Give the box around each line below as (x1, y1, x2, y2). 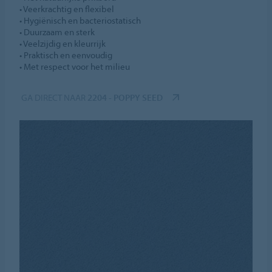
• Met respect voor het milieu (19, 61, 131, 73)
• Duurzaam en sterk (19, 26, 95, 38)
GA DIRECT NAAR (21, 92, 88, 104)
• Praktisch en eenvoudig (19, 49, 113, 61)
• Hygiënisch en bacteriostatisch (19, 15, 141, 27)
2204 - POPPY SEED (87, 92, 163, 104)
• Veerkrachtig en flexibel (19, 3, 115, 15)
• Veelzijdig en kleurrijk (19, 38, 106, 50)
